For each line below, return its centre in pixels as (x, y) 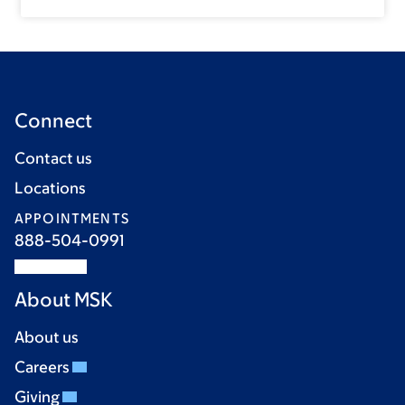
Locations (50, 188)
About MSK (64, 299)
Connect (53, 120)
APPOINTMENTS (72, 218)
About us (47, 337)
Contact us (53, 158)
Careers (43, 367)
